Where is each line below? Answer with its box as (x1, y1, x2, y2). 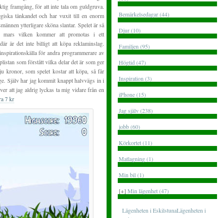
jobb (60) (119, 123, 140, 130)
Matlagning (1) (119, 155, 153, 163)
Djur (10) (119, 26, 141, 34)
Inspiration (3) (119, 74, 152, 82)
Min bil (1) (119, 171, 144, 179)
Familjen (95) (119, 42, 150, 50)
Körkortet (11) (119, 139, 152, 146)
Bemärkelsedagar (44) (119, 10, 169, 18)
